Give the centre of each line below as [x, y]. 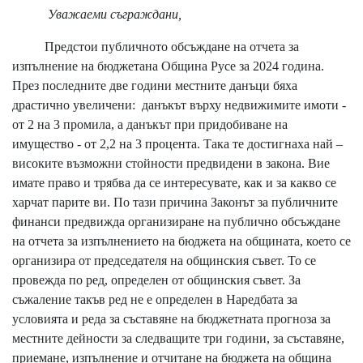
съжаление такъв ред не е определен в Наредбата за [155, 299]
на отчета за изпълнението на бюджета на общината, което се [181, 241]
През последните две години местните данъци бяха [155, 85]
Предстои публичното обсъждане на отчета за [156, 46]
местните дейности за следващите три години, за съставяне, [178, 338]
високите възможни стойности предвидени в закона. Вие [171, 163]
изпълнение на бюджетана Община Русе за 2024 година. [168, 66]
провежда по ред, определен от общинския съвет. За [156, 280]
